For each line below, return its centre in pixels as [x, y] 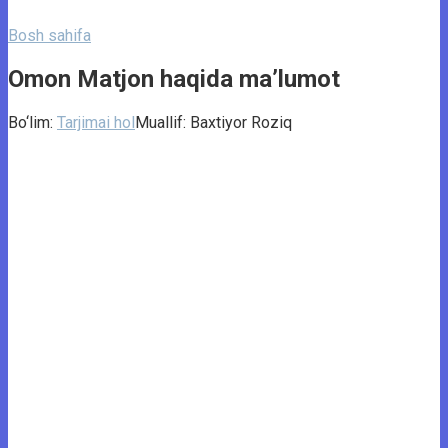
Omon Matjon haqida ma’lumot [174, 78]
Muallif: [160, 122]
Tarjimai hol [96, 122]
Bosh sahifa [49, 35]
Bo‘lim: [30, 122]
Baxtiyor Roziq [241, 122]
